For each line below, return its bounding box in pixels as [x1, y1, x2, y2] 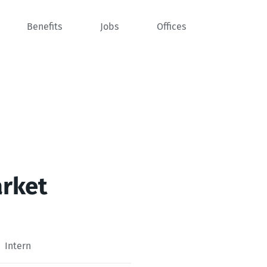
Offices [157, 20, 186, 32]
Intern [5, 240, 31, 252]
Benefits [27, 20, 62, 32]
